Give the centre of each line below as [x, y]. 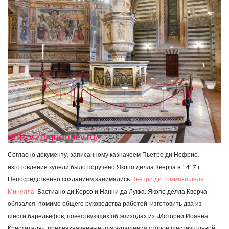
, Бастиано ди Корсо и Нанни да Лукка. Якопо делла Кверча [121, 192]
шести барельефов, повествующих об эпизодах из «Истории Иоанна [108, 216]
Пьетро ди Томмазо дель [167, 179]
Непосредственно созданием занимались [70, 179]
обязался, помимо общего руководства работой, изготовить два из [105, 204]
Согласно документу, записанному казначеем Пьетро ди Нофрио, [104, 155]
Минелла [21, 192]
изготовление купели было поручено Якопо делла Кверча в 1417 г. [105, 167]
